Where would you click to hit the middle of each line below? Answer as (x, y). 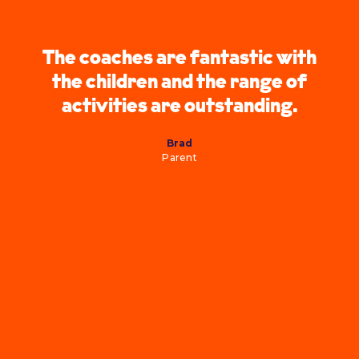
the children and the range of (179, 83)
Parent (179, 158)
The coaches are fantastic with (179, 59)
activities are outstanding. (179, 107)
